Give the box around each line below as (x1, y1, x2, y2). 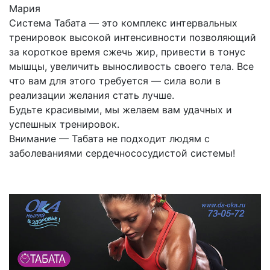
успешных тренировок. (9, 118, 119, 130)
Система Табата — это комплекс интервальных (9, 16, 237, 29)
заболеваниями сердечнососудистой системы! (9, 146, 235, 159)
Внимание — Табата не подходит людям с (9, 132, 210, 145)
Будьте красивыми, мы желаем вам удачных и (9, 103, 232, 116)
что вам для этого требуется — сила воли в (9, 74, 221, 87)
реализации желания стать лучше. (9, 89, 174, 101)
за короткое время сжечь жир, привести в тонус (9, 45, 245, 58)
